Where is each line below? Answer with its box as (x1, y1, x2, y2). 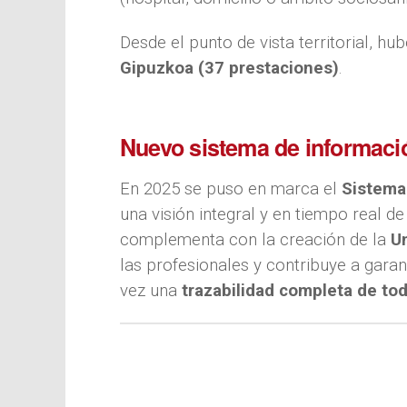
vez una (120, 280, 182, 301)
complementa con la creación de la (120, 229, 391, 250)
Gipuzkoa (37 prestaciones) (120, 57, 339, 78)
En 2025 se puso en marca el (120, 178, 342, 199)
